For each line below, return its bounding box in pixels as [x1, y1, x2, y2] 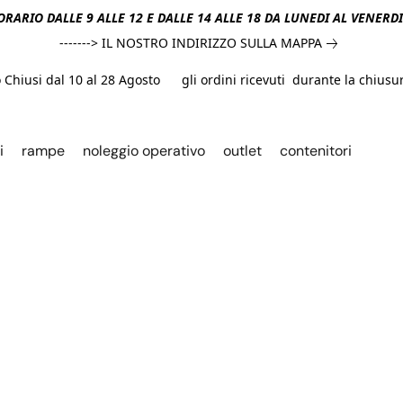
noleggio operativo [83, 141, 205, 160]
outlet [223, 141, 262, 160]
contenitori [280, 141, 352, 160]
